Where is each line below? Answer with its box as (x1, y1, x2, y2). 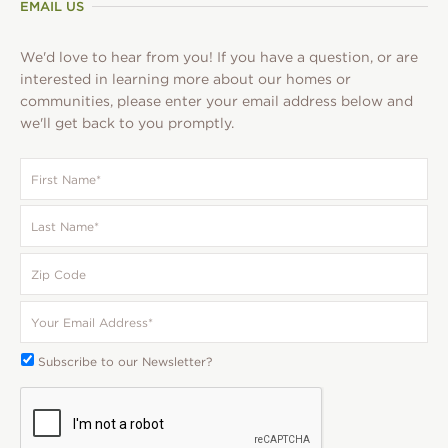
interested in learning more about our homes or (20, 70, 351, 87)
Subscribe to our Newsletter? (38, 353, 212, 369)
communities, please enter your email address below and (20, 92, 413, 109)
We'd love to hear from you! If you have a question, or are (20, 48, 418, 65)
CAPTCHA (20, 386, 80, 402)
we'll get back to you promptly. (20, 114, 234, 131)
